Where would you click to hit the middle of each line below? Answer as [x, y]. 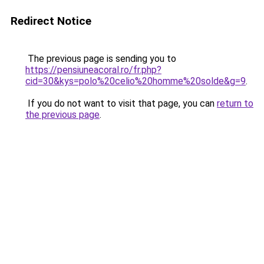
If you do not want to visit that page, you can [121, 103]
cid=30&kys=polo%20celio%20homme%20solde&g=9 [136, 81]
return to [235, 103]
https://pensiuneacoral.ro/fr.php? [93, 70]
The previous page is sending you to [101, 59]
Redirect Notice [51, 21]
